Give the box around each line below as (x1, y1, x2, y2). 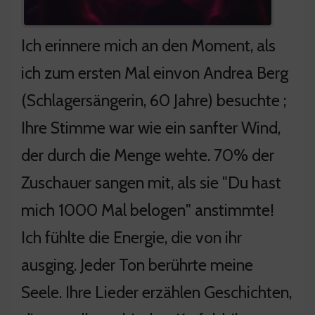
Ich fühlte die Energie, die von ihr (21, 226, 242, 247)
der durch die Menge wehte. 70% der (21, 144, 274, 165)
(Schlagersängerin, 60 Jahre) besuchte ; (21, 89, 286, 110)
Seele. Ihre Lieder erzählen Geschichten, (21, 281, 292, 302)
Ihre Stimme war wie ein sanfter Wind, (21, 117, 281, 138)
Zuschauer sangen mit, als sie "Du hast (21, 172, 281, 193)
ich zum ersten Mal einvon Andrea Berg (21, 62, 288, 83)
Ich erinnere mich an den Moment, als (21, 34, 276, 56)
